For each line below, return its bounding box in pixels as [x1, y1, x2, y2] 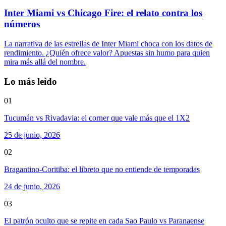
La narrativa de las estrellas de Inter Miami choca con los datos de [4, 39, 212, 48]
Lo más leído [4, 76, 57, 87]
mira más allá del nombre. [4, 58, 86, 66]
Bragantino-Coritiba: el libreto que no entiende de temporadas [4, 165, 200, 174]
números [4, 19, 40, 30]
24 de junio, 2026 [4, 182, 60, 191]
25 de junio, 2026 [4, 131, 60, 140]
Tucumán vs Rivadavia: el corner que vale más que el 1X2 [4, 114, 190, 123]
